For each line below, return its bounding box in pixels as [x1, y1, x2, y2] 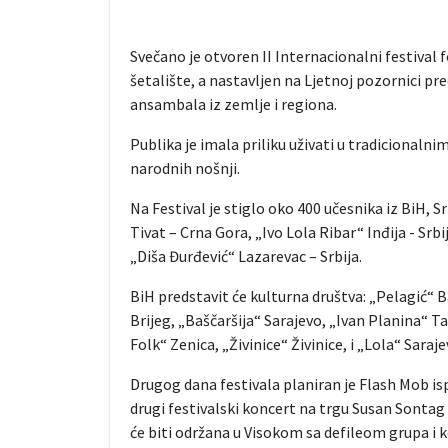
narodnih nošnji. [129, 158, 240, 179]
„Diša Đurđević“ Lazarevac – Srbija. [129, 246, 362, 267]
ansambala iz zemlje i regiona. [129, 94, 337, 115]
